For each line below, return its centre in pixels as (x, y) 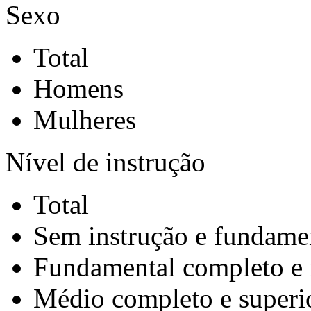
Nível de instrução (106, 162)
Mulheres (85, 120)
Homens (78, 89)
